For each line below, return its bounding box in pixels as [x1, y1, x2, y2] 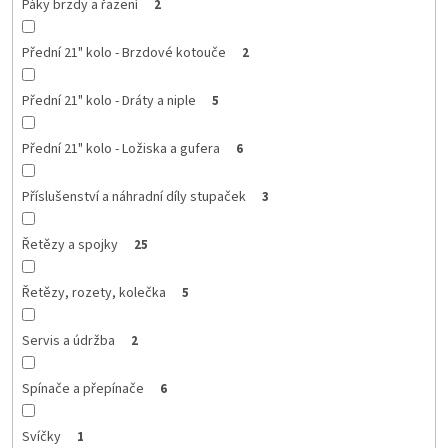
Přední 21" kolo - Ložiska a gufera [21, 138, 220, 159]
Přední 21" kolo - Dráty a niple [21, 90, 196, 111]
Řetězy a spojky [21, 234, 118, 255]
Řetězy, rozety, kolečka [21, 282, 166, 303]
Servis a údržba [21, 330, 115, 351]
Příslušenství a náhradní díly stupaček [21, 186, 246, 207]
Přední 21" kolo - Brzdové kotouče [21, 42, 226, 63]
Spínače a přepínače [21, 378, 144, 399]
